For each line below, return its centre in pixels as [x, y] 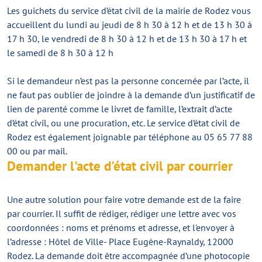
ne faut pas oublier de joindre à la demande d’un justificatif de [131, 95]
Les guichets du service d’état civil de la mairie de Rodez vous [129, 11]
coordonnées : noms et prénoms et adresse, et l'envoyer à [121, 227]
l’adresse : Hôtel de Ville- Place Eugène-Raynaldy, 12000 [120, 242]
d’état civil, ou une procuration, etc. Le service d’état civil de [123, 123]
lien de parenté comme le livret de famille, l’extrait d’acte [120, 109]
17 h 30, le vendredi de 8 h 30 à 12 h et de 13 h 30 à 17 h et [127, 39]
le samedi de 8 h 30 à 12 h [60, 53]
